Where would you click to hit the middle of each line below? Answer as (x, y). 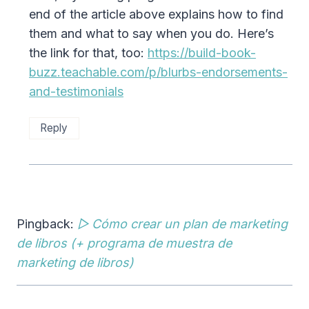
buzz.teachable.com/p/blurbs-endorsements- (158, 72)
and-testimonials (76, 91)
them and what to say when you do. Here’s (151, 33)
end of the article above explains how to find (156, 14)
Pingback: (47, 223)
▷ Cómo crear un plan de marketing (182, 223)
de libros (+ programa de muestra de (124, 243)
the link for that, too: (88, 52)
